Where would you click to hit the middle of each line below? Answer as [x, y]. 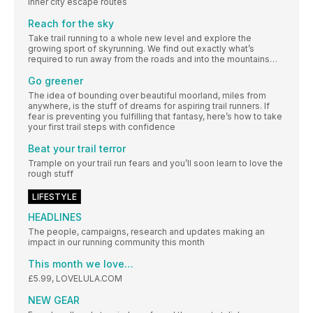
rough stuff [51, 173]
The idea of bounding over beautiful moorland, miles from [147, 95]
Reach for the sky [71, 23]
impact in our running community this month [116, 242]
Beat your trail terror [77, 148]
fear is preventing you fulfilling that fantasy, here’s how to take [155, 116]
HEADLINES [55, 217]
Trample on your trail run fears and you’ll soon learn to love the [155, 163]
